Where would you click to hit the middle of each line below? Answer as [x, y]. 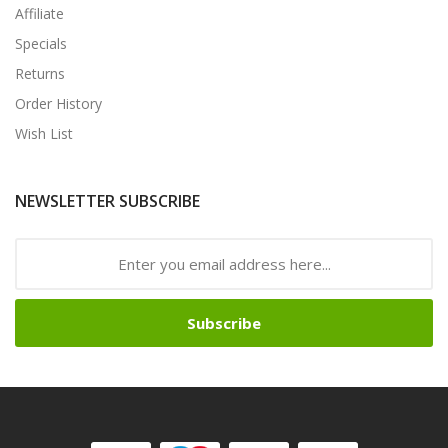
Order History [58, 103]
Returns [40, 73]
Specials [41, 43]
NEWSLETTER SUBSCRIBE [107, 200]
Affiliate [39, 13]
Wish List [44, 133]
